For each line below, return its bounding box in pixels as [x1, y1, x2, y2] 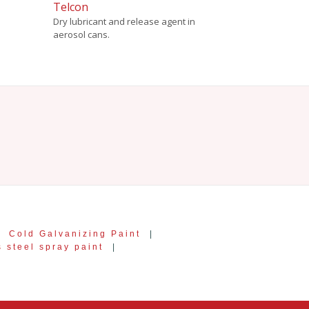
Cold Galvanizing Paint [9, 228, 141, 238]
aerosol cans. [52, 28, 110, 41]
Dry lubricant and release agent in [52, 14, 195, 28]
